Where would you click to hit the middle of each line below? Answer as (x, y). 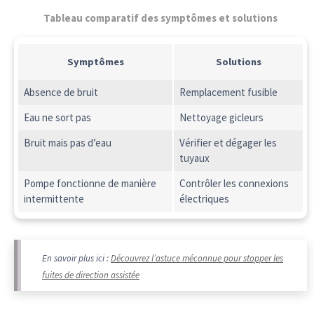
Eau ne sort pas (57, 118)
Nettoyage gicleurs (221, 118)
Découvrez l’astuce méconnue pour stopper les (197, 259)
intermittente (54, 199)
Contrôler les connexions (234, 184)
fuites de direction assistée (91, 275)
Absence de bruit (61, 93)
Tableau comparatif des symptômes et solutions (161, 18)
